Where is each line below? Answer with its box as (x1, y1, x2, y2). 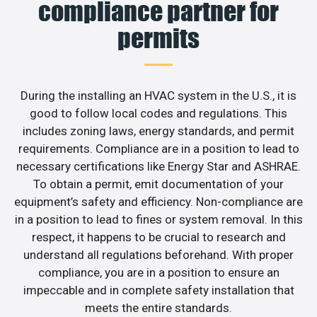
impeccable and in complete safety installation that (23, 283, 294, 298)
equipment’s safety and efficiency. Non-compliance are (14, 195, 303, 209)
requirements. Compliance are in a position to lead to (18, 142, 299, 156)
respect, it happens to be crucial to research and (31, 230, 286, 245)
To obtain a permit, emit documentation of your (33, 177, 284, 192)
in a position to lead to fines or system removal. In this (14, 212, 303, 227)
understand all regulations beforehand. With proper (23, 248, 294, 263)
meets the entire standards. (85, 301, 232, 316)
